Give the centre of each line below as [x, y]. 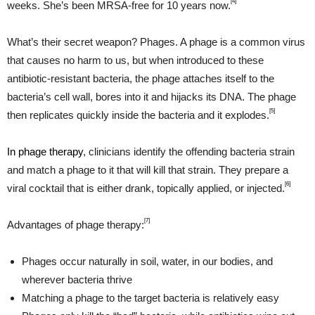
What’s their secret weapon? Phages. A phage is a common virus [156, 42]
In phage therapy [45, 152]
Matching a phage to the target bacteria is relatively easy [150, 298]
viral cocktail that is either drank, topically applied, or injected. [146, 188]
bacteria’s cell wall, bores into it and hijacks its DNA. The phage [152, 97]
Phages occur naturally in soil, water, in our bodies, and [147, 262]
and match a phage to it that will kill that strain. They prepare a [148, 170]
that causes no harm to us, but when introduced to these [135, 60]
